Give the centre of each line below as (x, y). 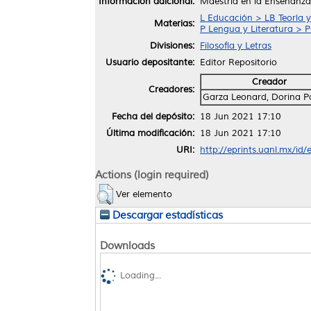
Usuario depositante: (150, 62)
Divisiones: (172, 45)
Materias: (174, 23)
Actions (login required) (152, 175)
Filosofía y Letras (236, 45)
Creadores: (171, 89)
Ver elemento (144, 194)
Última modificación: (150, 133)
